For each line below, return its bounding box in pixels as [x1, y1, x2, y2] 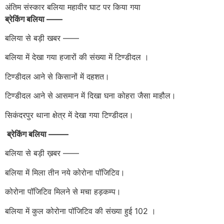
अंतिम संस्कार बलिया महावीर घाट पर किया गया [5, 1, 140, 12]
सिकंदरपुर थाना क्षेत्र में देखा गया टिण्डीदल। [5, 109, 133, 120]
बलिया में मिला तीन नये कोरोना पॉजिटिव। [5, 167, 125, 177]
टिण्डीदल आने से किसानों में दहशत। [5, 71, 109, 81]
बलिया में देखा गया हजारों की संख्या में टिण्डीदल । [5, 52, 149, 62]
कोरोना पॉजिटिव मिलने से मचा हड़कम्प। [5, 186, 121, 197]
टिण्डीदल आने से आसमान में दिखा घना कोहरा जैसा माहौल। [5, 90, 176, 101]
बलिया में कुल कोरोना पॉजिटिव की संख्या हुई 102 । [5, 205, 156, 216]
